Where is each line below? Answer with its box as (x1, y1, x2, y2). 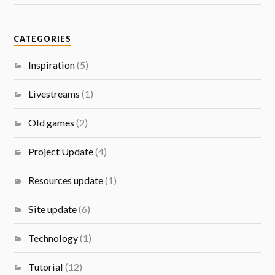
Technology (28, 231, 79, 244)
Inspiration (28, 58, 76, 71)
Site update (28, 203, 77, 215)
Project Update (28, 145, 94, 157)
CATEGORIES (14, 34, 72, 44)
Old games (28, 116, 75, 128)
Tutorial (28, 260, 64, 273)
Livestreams (28, 87, 80, 99)
